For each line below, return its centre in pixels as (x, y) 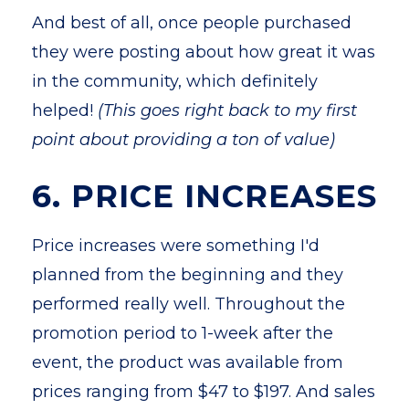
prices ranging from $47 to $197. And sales (204, 392)
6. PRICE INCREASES (204, 196)
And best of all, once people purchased (192, 23)
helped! (65, 110)
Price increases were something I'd (176, 246)
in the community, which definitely (175, 81)
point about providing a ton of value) (184, 140)
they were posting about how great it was (204, 52)
